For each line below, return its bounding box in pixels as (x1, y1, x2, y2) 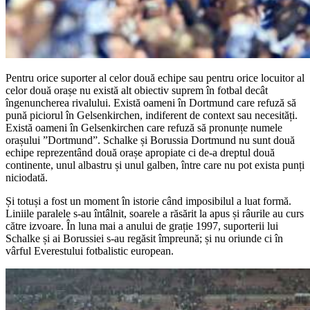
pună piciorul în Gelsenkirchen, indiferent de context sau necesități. (6, 109, 298, 121)
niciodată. (6, 171, 48, 183)
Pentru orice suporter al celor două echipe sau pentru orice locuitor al (6, 71, 304, 84)
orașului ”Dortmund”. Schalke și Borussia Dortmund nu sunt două (6, 134, 295, 146)
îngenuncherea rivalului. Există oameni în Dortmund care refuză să (6, 96, 296, 109)
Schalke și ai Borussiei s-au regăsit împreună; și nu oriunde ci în (6, 232, 283, 244)
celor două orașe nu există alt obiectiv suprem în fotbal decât (6, 84, 268, 96)
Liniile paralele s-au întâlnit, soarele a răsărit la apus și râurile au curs (6, 207, 304, 219)
